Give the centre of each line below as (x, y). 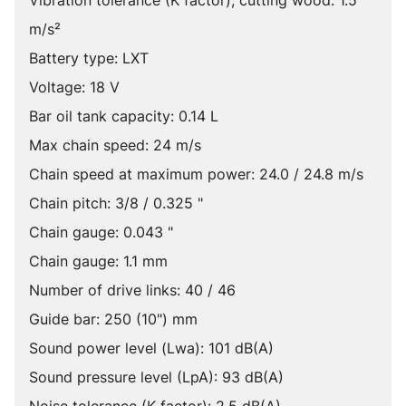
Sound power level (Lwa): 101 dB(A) (151, 348)
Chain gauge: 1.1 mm (98, 261)
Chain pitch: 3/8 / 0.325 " (116, 203)
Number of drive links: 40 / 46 (132, 290)
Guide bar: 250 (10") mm (113, 319)
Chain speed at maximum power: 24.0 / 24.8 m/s (196, 174)
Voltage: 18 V (74, 87)
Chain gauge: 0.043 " (101, 232)
